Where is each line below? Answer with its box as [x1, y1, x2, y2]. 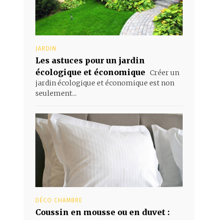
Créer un [148, 68, 179, 77]
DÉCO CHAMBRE [35, 196, 82, 204]
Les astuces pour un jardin [35, 55, 145, 65]
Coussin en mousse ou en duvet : [35, 207, 170, 217]
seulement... [35, 88, 77, 98]
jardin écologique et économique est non [35, 78, 174, 87]
